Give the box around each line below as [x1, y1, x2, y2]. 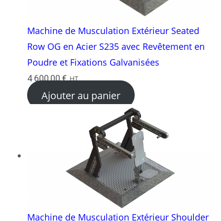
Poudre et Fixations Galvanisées [27, 56, 159, 68]
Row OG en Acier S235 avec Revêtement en [27, 40, 205, 52]
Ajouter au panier [41, 88, 120, 102]
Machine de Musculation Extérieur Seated [27, 24, 199, 37]
